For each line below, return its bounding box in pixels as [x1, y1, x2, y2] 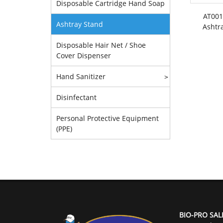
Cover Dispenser [56, 51, 111, 60]
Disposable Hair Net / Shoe [56, 40, 146, 50]
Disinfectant [56, 93, 97, 102]
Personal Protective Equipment [56, 113, 159, 123]
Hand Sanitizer [56, 72, 106, 81]
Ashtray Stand [56, 19, 103, 29]
